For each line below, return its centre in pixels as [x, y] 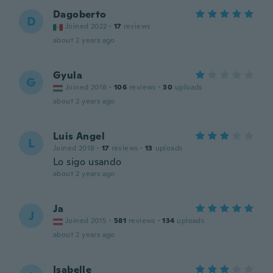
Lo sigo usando [87, 162]
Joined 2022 [86, 26]
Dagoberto [80, 14]
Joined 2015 [86, 221]
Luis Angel [79, 136]
